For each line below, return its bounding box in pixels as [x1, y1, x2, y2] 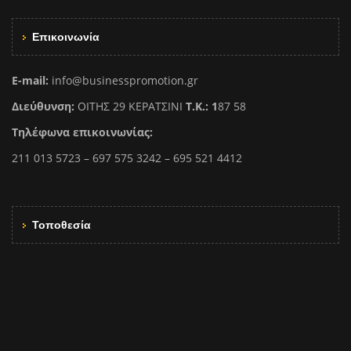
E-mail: [12, 72, 49, 88]
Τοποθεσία [32, 216, 91, 233]
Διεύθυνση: [12, 98, 74, 114]
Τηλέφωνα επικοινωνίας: [12, 124, 153, 139]
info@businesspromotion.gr [49, 72, 198, 88]
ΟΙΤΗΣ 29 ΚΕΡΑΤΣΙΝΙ [74, 98, 186, 114]
